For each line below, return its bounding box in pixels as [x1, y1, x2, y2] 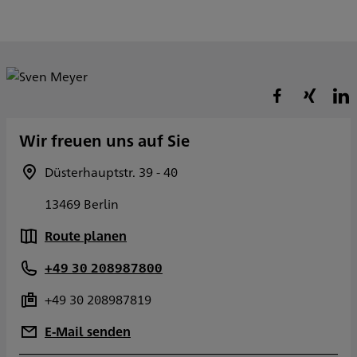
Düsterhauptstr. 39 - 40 [45, 163, 178, 181]
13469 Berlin [45, 195, 119, 213]
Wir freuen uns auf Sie [19, 129, 190, 151]
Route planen [45, 227, 127, 245]
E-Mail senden [45, 323, 131, 340]
